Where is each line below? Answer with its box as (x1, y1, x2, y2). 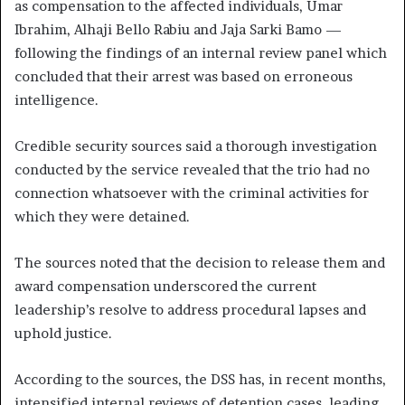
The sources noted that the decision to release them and (14, 253, 385, 271)
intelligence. (14, 90, 99, 108)
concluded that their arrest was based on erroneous (14, 67, 353, 85)
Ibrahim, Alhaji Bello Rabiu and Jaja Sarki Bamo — (14, 20, 342, 38)
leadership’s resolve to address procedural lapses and (14, 300, 366, 318)
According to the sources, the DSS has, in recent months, (14, 370, 386, 388)
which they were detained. (14, 207, 190, 225)
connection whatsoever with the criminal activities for (14, 184, 369, 202)
